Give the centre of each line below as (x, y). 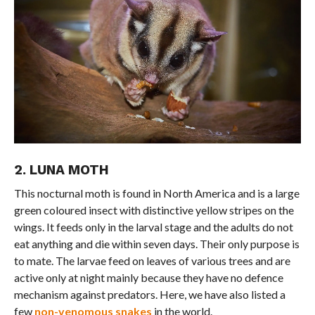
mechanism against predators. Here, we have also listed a (149, 294)
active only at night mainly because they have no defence (148, 277)
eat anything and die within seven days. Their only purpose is (156, 243)
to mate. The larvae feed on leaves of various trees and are (152, 260)
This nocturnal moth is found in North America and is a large (156, 193)
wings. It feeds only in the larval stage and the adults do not (153, 226)
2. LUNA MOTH (61, 169)
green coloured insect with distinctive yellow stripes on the (154, 210)
